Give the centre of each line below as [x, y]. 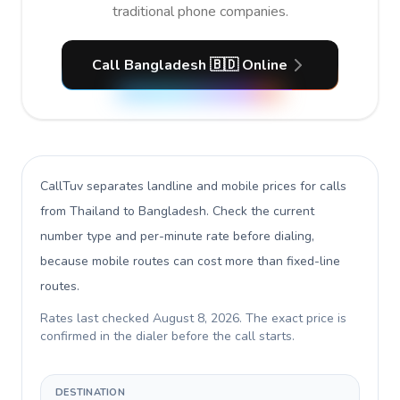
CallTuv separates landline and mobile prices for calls [193, 186]
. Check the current [260, 211]
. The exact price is [293, 318]
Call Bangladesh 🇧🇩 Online [189, 65]
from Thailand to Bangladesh [123, 211]
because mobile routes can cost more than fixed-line [190, 261]
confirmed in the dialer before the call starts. [167, 336]
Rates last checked [96, 318]
